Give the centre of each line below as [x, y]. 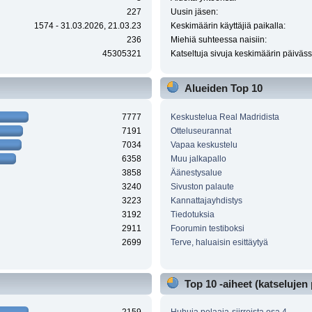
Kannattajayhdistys [206, 200]
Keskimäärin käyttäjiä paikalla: [228, 26]
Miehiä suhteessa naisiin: [218, 40]
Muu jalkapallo [198, 158]
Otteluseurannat [201, 131]
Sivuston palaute [202, 186]
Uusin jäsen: [194, 12]
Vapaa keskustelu [204, 145]
